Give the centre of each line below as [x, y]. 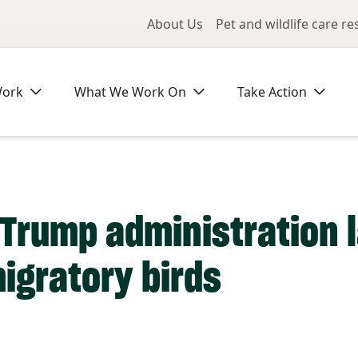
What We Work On [130, 92]
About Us [175, 24]
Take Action [272, 92]
